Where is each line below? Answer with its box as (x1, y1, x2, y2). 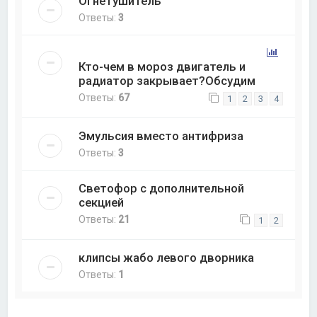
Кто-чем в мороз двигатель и (79, 59, 246, 74)
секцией (79, 195, 125, 209)
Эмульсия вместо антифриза (79, 128, 244, 143)
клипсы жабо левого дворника (79, 250, 255, 265)
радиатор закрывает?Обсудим (79, 73, 256, 88)
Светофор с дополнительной (79, 180, 245, 195)
